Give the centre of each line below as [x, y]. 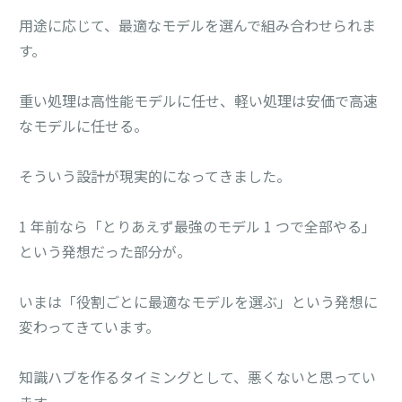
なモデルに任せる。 [84, 125]
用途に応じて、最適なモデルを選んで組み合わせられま [198, 25]
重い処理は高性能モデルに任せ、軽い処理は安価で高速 [199, 100]
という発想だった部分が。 [105, 251]
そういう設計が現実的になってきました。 [155, 175]
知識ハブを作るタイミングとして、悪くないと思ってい [198, 376]
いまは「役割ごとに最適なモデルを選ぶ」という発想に [199, 301]
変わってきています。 [90, 326]
